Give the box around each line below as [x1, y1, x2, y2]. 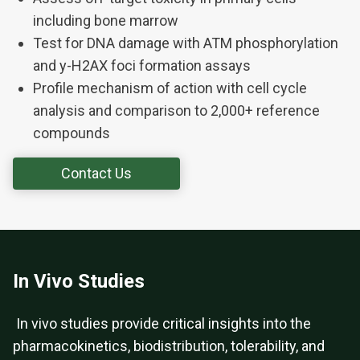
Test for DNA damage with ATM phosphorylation [33, 35, 338, 52]
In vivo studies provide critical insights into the [13, 315, 311, 333]
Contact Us [61, 165, 132, 182]
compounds [33, 125, 110, 142]
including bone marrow [33, 12, 178, 30]
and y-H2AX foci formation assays [33, 57, 251, 75]
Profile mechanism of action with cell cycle [33, 80, 307, 97]
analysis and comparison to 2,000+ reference [33, 102, 320, 120]
